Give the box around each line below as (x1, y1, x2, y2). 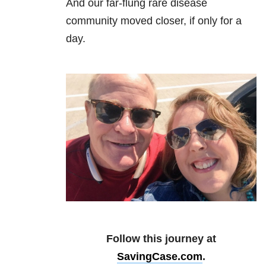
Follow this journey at (106, 233, 216, 245)
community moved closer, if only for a (66, 15, 242, 27)
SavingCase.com (117, 251, 202, 263)
